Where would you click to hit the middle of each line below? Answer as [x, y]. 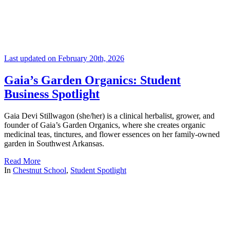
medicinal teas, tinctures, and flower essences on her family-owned [112, 134]
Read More [22, 161]
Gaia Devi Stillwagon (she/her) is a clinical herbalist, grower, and [109, 116]
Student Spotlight [98, 170]
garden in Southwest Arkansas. [54, 143]
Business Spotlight [52, 94]
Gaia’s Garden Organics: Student [92, 80]
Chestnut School [40, 170]
